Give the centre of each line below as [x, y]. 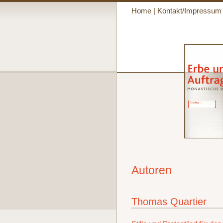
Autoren [151, 170]
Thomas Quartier [169, 201]
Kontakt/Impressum [189, 11]
